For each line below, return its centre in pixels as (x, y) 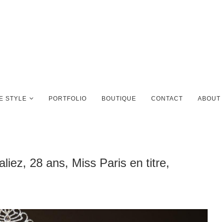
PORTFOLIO (68, 99)
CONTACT (167, 99)
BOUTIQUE (119, 99)
